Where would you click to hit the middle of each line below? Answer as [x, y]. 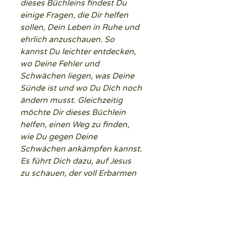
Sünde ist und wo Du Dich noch [81, 88]
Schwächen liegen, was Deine [77, 76]
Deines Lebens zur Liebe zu [72, 198]
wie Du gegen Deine [59, 137]
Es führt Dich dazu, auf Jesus [76, 161]
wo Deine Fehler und [60, 64]
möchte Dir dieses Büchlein [73, 112]
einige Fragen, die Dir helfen [74, 15]
